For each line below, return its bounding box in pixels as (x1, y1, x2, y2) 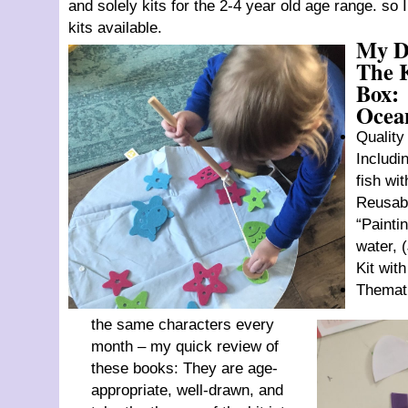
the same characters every (91, 316, 274, 333)
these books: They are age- (91, 360, 278, 377)
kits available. (68, 19, 162, 36)
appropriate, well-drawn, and (91, 382, 283, 399)
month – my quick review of (91, 338, 279, 355)
